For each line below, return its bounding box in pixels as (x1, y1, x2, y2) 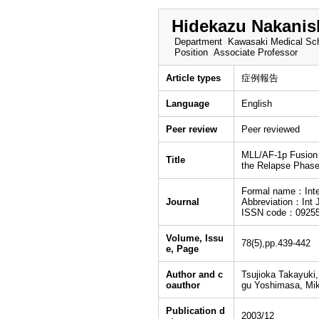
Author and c (166, 269, 223, 280)
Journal (166, 197, 199, 207)
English (241, 98, 272, 109)
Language (166, 98, 209, 109)
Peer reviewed (241, 124, 300, 135)
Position (166, 47, 214, 58)
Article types (166, 73, 221, 83)
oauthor (166, 280, 200, 291)
